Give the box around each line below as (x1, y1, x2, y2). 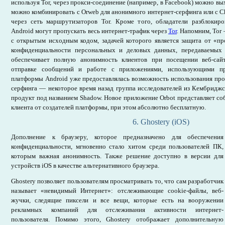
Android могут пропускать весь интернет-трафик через (11, 27, 168, 35)
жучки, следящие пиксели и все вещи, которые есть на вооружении (11, 196, 223, 204)
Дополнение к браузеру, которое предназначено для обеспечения (11, 133, 223, 141)
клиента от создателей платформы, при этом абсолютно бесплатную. (11, 103, 206, 111)
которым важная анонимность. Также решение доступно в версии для (11, 152, 223, 160)
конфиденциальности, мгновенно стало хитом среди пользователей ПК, (11, 143, 223, 150)
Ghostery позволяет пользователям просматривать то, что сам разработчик (11, 177, 223, 185)
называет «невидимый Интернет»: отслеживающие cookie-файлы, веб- (11, 187, 223, 194)
